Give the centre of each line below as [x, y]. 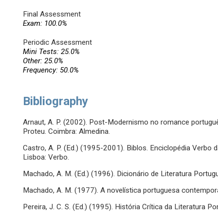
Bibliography [56, 101]
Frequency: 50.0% [51, 70]
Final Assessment [52, 14]
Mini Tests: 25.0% [52, 52]
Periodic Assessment [58, 43]
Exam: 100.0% [45, 24]
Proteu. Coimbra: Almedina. [67, 132]
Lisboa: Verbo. [46, 157]
